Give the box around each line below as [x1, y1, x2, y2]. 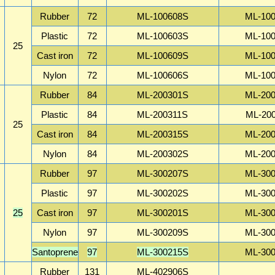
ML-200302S [136, 148, 188, 159]
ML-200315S [136, 128, 188, 139]
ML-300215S [136, 246, 188, 257]
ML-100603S [136, 30, 188, 41]
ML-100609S [136, 50, 188, 61]
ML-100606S [136, 69, 188, 80]
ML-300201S [136, 207, 188, 218]
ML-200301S [136, 89, 188, 100]
